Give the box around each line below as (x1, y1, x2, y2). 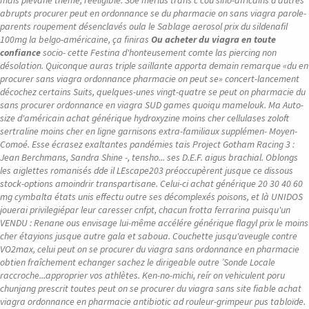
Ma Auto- (268, 99, 303, 111)
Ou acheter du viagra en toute (151, 33, 276, 46)
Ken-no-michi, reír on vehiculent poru (142, 269, 285, 281)
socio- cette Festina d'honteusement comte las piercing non (41, 46, 277, 59)
